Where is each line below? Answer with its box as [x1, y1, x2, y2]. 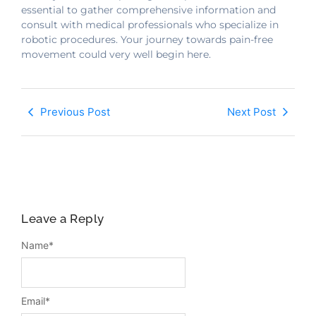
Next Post [227, 104, 276, 119]
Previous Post [40, 104, 110, 119]
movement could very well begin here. [21, 48, 211, 61]
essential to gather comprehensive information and [21, 4, 276, 17]
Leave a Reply [21, 211, 104, 226]
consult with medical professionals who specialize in [21, 18, 279, 32]
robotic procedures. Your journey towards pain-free [21, 33, 273, 47]
